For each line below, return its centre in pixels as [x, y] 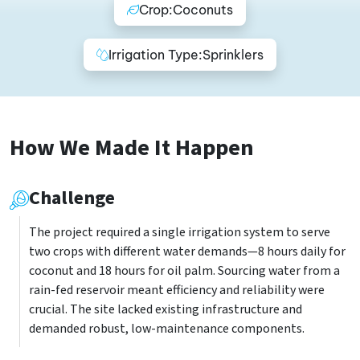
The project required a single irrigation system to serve [180, 232]
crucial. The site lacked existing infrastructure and [166, 309]
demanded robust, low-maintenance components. [167, 329]
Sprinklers [233, 55]
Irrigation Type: [155, 55]
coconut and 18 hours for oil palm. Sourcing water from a [184, 271]
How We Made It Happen [132, 148]
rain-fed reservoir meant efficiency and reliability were [177, 290]
